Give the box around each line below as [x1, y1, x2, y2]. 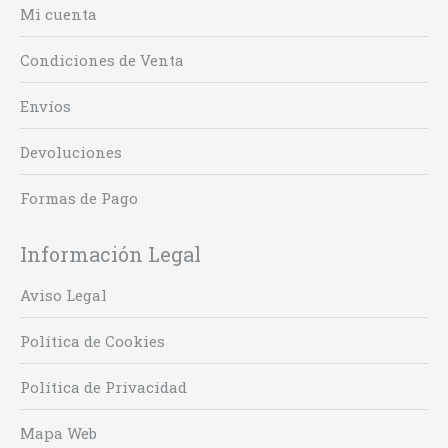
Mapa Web [20, 423, 97, 443]
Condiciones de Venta [20, 50, 184, 70]
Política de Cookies [20, 331, 165, 351]
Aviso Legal [20, 285, 107, 305]
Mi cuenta [20, 4, 97, 24]
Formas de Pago [20, 188, 138, 208]
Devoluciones [20, 142, 122, 162]
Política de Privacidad [20, 377, 187, 397]
